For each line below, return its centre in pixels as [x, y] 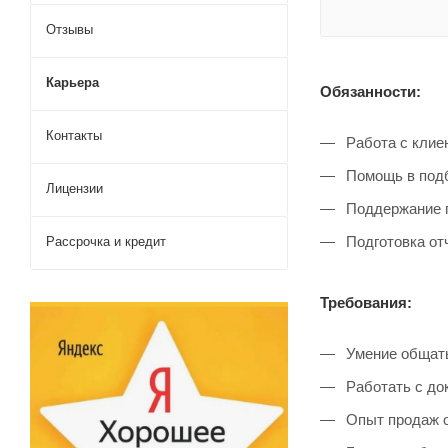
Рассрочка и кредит [106, 241]
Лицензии [74, 188]
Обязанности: [370, 91]
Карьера [72, 82]
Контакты [74, 135]
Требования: [366, 302]
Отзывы [69, 29]
